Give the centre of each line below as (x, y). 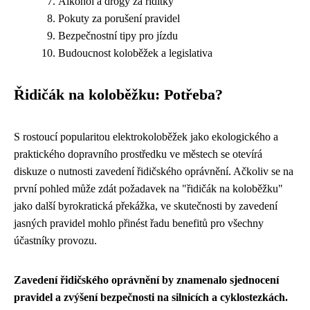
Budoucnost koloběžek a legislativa (135, 53)
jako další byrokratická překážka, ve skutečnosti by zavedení (146, 206)
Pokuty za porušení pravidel (119, 18)
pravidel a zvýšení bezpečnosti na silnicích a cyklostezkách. (151, 297)
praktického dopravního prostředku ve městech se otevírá (138, 154)
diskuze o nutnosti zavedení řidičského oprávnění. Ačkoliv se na (154, 171)
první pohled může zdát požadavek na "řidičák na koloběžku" (148, 189)
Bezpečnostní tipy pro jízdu (118, 36)
